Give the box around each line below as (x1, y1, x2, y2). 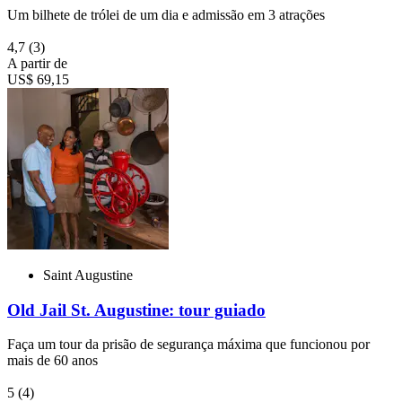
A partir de (7, 55, 67, 71)
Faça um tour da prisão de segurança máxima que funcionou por (7, 336, 370, 353)
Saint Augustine (43, 267, 133, 283)
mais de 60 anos (7, 353, 98, 369)
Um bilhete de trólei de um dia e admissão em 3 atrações (7, 6, 325, 22)
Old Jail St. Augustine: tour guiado (7, 300, 266, 319)
